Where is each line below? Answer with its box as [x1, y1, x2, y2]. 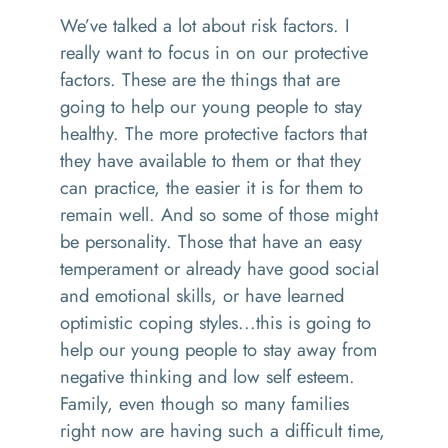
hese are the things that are [131, 66, 340, 93]
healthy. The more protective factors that [60, 120, 367, 147]
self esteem [266, 363, 349, 390]
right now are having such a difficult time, [60, 417, 385, 444]
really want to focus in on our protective [60, 39, 368, 66]
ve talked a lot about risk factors [90, 12, 333, 39]
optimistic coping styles [60, 309, 238, 336]
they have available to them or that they [60, 147, 361, 174]
